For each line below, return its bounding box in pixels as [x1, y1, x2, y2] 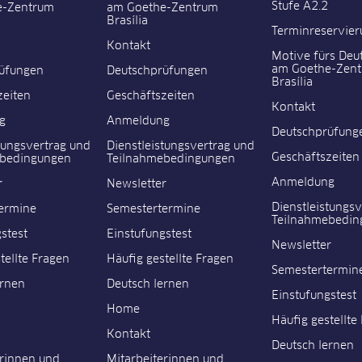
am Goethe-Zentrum [107, 2, 219, 15]
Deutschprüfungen [107, 65, 208, 78]
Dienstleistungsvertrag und [107, 141, 255, 153]
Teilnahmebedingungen [107, 154, 236, 166]
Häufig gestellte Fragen [107, 254, 234, 266]
